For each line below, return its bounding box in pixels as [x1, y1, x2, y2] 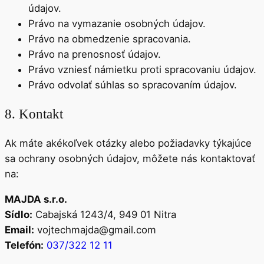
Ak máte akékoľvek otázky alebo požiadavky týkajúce [5, 137, 252, 150]
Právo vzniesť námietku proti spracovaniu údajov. [28, 63, 256, 75]
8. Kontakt [5, 106, 63, 122]
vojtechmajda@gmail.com [34, 224, 156, 236]
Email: [5, 224, 34, 236]
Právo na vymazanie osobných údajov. [28, 17, 206, 29]
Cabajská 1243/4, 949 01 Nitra [32, 209, 176, 221]
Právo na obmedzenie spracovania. [28, 32, 191, 45]
